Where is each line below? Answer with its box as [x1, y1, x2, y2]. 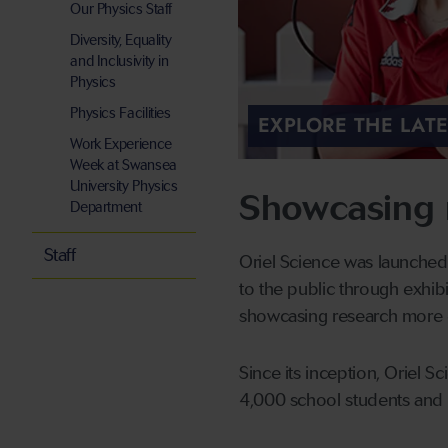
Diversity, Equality [70, 31, 172, 50]
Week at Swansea [70, 156, 177, 175]
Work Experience [70, 135, 172, 154]
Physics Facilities [70, 104, 171, 123]
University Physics [70, 177, 178, 196]
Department [70, 198, 142, 217]
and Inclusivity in [70, 52, 169, 71]
